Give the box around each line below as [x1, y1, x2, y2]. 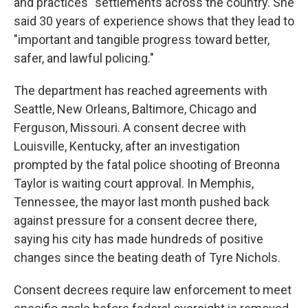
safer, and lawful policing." [14, 51, 154, 65]
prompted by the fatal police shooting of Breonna [14, 157, 280, 172]
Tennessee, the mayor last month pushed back [14, 195, 269, 209]
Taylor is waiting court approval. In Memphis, [14, 176, 254, 190]
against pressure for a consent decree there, [14, 213, 256, 228]
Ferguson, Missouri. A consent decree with [14, 120, 246, 135]
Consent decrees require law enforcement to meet [14, 283, 291, 297]
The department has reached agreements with [14, 83, 267, 98]
